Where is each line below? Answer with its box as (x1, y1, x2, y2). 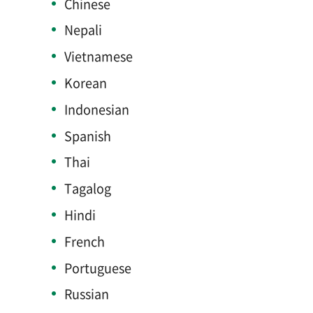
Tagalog (64, 179, 111, 198)
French (64, 231, 105, 251)
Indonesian (64, 99, 129, 119)
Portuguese (64, 258, 131, 277)
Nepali (64, 20, 102, 40)
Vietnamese (64, 47, 133, 66)
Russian (64, 284, 109, 304)
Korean (64, 73, 107, 92)
